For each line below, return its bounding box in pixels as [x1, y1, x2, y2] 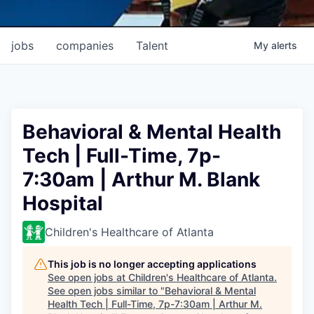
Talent [136, 38, 168, 53]
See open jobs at [48, 271, 128, 283]
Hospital [22, 191, 103, 215]
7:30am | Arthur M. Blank [22, 167, 260, 191]
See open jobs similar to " [48, 284, 165, 296]
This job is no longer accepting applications [48, 257, 257, 270]
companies [56, 38, 114, 53]
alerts [271, 39, 297, 51]
